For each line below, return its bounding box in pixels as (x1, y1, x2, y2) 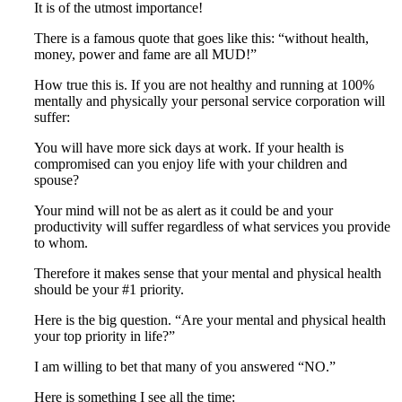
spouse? (34, 172, 79, 188)
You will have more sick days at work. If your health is (34, 140, 344, 156)
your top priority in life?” (34, 328, 175, 345)
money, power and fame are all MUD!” (34, 47, 257, 63)
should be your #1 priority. (34, 282, 184, 298)
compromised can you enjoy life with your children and (34, 156, 347, 172)
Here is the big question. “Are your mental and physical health (34, 312, 386, 328)
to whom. (34, 235, 88, 251)
